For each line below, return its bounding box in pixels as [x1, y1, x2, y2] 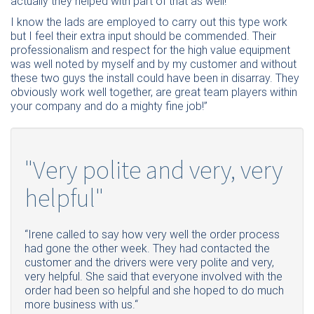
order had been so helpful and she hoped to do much [25, 283, 284, 297]
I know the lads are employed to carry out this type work [11, 15, 287, 29]
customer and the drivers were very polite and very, [25, 255, 274, 269]
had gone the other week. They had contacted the [25, 241, 270, 255]
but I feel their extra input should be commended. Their [11, 29, 276, 43]
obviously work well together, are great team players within [11, 85, 297, 99]
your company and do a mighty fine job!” [11, 99, 207, 113]
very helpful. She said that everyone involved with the [25, 269, 282, 283]
